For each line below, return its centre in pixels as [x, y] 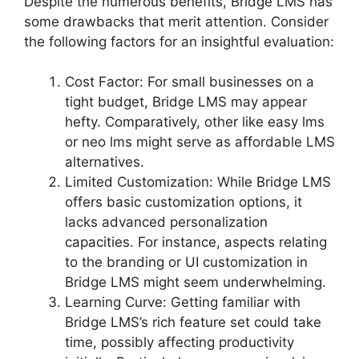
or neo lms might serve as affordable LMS [200, 142]
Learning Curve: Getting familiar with [183, 303]
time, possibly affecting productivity [179, 343]
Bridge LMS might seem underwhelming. [196, 282]
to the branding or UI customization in [186, 262]
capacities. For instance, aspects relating [196, 242]
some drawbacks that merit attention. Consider [176, 21]
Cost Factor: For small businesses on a [190, 82]
